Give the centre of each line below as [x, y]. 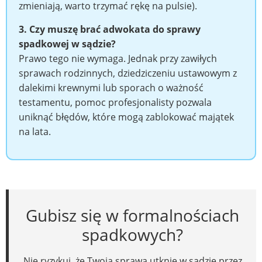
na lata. [35, 131]
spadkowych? [132, 234]
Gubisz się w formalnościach [132, 215]
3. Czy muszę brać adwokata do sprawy [110, 29]
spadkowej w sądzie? [67, 44]
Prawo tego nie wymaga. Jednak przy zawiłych [118, 58]
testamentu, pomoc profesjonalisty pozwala [115, 102]
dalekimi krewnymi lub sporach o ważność [111, 87]
